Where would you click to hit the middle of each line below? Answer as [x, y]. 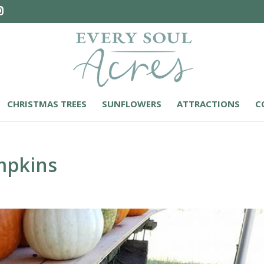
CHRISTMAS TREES [47, 103]
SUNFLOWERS [132, 103]
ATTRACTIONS [208, 103]
